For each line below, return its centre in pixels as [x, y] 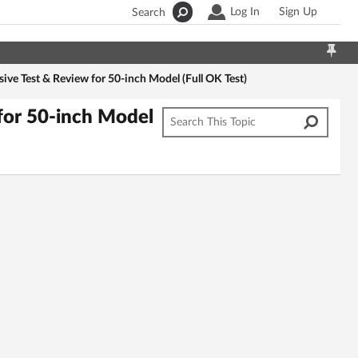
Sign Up [298, 12]
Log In [245, 12]
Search [149, 13]
